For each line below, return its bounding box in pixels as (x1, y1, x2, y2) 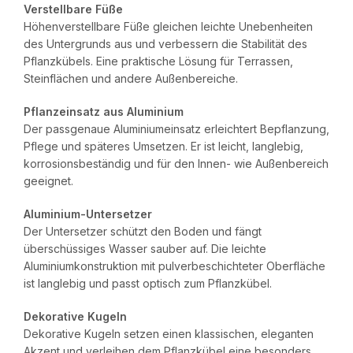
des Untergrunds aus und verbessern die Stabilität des (24, 36, 307, 50)
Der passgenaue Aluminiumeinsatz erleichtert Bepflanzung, (24, 121, 329, 136)
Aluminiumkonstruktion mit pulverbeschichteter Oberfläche (24, 258, 325, 273)
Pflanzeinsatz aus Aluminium (24, 104, 184, 118)
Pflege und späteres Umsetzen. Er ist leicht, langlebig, (24, 139, 303, 153)
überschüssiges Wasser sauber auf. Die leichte (24, 241, 266, 255)
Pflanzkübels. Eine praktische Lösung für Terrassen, (24, 54, 293, 68)
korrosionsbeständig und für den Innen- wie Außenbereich (24, 156, 329, 170)
